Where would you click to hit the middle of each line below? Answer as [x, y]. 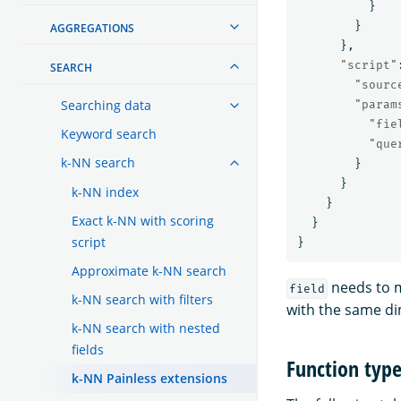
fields [88, 349]
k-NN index [105, 192]
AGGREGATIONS [92, 28]
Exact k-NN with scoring [143, 220]
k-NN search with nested [146, 328]
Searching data [106, 105]
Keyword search [109, 133]
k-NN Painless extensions [149, 378]
